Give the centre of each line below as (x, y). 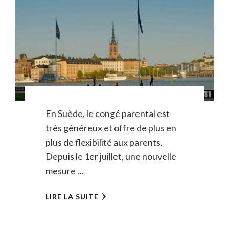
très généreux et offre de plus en (111, 128)
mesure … (64, 171)
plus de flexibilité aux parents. (104, 142)
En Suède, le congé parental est (107, 114)
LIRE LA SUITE (72, 197)
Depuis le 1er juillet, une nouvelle (111, 157)
